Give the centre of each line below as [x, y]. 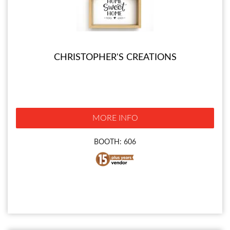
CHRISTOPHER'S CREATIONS [115, 58]
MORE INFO [115, 118]
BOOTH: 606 [115, 142]
